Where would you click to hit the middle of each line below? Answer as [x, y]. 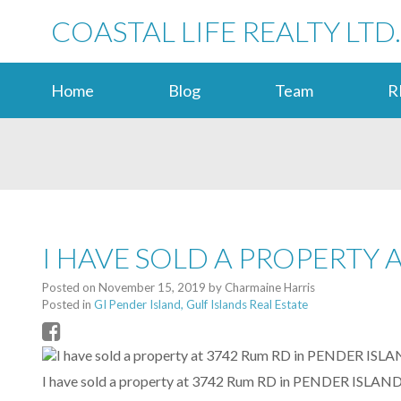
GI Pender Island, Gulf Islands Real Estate [201, 305]
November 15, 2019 [152, 288]
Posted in [67, 305]
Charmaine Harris [270, 288]
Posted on [70, 288]
